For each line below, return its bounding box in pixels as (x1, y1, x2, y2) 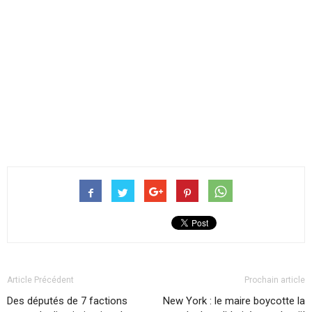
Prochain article (244, 275, 305, 286)
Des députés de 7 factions (7, 295, 127, 308)
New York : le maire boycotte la (163, 295, 305, 308)
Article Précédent (7, 275, 74, 286)
